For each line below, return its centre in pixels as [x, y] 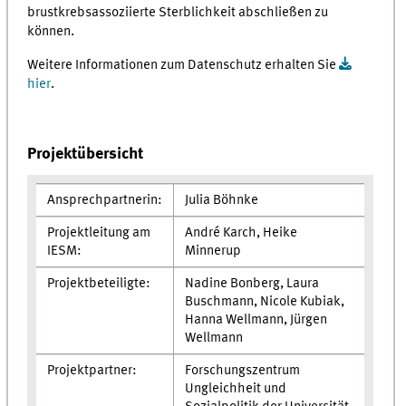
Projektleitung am [98, 233]
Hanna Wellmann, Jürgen [256, 320]
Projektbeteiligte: [98, 284]
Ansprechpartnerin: [104, 201]
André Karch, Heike [241, 233]
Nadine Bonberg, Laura [251, 284]
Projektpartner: [92, 371]
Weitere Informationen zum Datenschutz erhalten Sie [184, 65]
